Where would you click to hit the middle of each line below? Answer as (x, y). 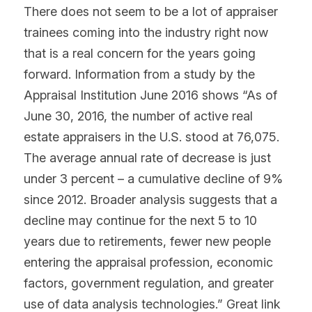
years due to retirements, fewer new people (147, 242)
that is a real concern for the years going (140, 54)
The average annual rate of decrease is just (147, 158)
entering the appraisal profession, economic (148, 263)
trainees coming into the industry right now (146, 33)
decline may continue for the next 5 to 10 (140, 221)
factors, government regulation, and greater (149, 283)
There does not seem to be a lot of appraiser (151, 12)
